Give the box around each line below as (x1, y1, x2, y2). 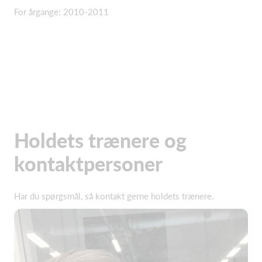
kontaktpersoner (14, 151, 163, 175)
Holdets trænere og (14, 128, 187, 152)
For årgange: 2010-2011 (14, 6, 109, 17)
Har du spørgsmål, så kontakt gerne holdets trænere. (14, 191, 214, 201)
